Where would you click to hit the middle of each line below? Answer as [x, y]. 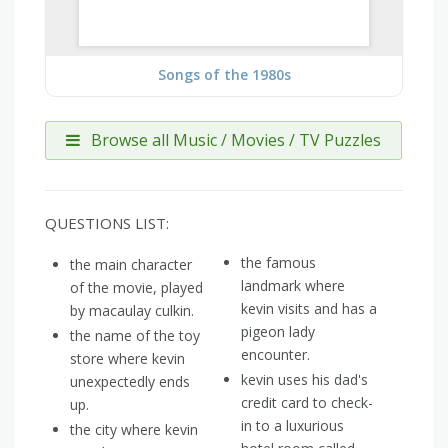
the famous [278, 263]
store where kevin [127, 359]
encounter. [275, 355]
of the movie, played [136, 288]
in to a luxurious [292, 426]
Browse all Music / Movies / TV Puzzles [234, 140]
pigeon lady [278, 332]
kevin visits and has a [309, 309]
